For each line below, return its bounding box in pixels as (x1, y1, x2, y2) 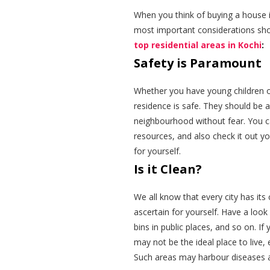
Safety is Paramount (134, 55, 262, 72)
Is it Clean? (134, 161, 202, 178)
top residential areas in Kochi (134, 39, 262, 51)
